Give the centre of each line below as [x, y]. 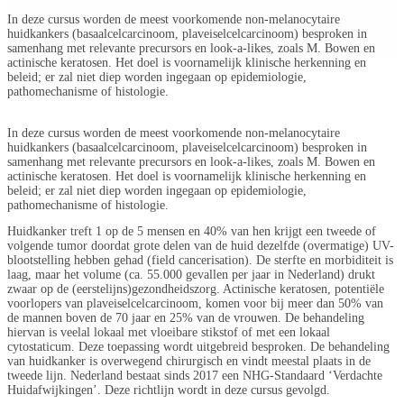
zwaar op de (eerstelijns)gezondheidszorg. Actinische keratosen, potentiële [196, 289]
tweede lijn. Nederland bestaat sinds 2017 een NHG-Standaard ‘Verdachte [195, 376]
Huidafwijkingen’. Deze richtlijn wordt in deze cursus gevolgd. [169, 390]
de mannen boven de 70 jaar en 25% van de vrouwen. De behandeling [186, 318]
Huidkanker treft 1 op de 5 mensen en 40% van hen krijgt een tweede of [192, 232]
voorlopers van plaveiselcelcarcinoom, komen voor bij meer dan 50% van [195, 304]
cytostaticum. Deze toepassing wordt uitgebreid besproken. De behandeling [198, 347]
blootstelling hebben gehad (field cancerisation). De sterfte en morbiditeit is [200, 261]
